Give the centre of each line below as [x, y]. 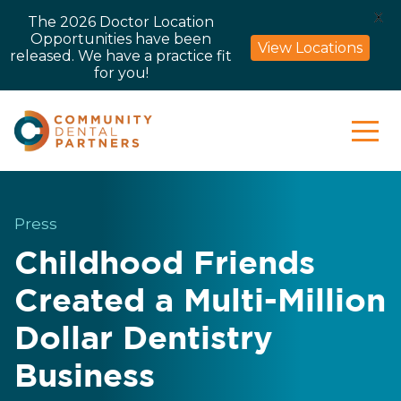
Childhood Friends [165, 265]
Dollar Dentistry [144, 341]
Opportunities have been [121, 39]
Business [85, 378]
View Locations [310, 47]
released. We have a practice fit [121, 56]
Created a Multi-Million [200, 303]
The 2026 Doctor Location [121, 22]
